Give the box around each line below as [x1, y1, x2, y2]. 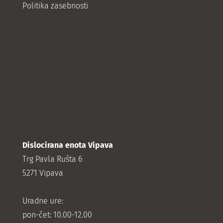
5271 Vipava [22, 168, 63, 178]
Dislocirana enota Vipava [22, 140, 113, 150]
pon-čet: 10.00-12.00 [22, 210, 92, 220]
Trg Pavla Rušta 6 [22, 154, 82, 164]
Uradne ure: [22, 196, 63, 206]
